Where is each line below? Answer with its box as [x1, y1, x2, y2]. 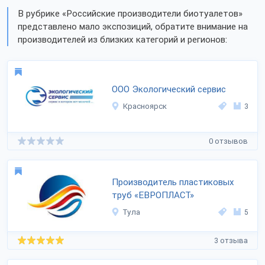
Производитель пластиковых [112, 177, 234, 188]
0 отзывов [209, 136, 248, 146]
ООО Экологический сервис [112, 84, 226, 95]
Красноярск [123, 102, 167, 111]
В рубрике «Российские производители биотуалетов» [18, 8, 243, 19]
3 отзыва [214, 235, 248, 245]
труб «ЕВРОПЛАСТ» [112, 190, 194, 201]
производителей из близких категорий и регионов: [18, 34, 227, 45]
